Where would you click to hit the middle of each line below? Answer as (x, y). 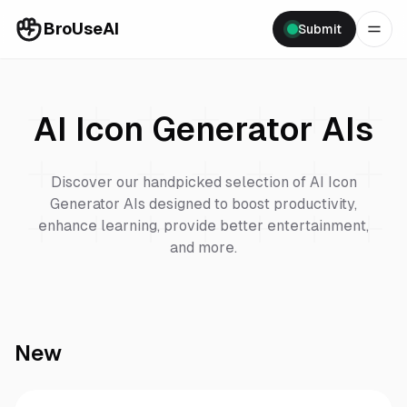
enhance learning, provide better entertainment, (203, 226)
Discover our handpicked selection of (180, 182)
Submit (320, 29)
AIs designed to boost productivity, (238, 204)
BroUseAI (81, 29)
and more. (203, 248)
